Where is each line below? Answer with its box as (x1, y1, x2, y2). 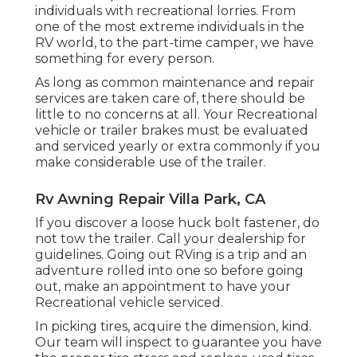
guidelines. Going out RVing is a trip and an (35, 246, 307, 262)
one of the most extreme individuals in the (35, 18, 304, 34)
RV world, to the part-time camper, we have (35, 34, 314, 50)
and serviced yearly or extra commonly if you (35, 138, 320, 154)
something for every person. (35, 50, 214, 66)
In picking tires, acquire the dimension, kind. (35, 318, 312, 334)
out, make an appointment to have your (35, 278, 291, 294)
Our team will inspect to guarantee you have (35, 334, 322, 350)
